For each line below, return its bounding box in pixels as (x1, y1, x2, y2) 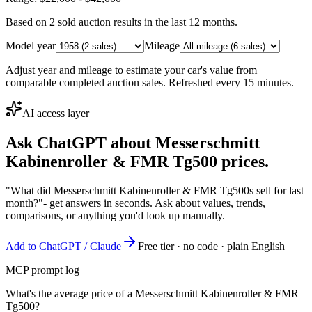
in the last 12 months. (141, 15, 237, 28)
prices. (217, 152, 269, 171)
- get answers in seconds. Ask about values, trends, (43, 197, 265, 210)
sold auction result (55, 15, 137, 28)
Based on (6, 15, 49, 28)
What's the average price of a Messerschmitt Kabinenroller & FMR (6, 288, 299, 300)
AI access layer (22, 107, 89, 119)
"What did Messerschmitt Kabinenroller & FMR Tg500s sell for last (6, 185, 304, 197)
